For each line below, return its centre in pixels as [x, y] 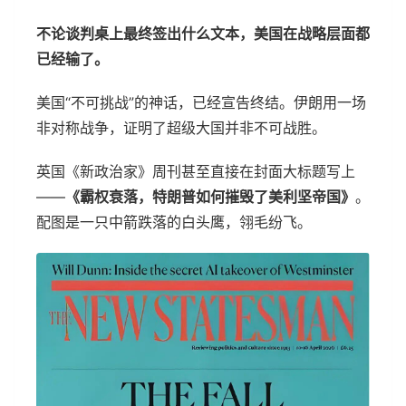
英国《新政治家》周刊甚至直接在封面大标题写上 [196, 171]
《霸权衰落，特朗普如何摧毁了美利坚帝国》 [210, 196]
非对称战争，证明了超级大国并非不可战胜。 [181, 127]
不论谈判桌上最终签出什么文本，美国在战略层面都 [203, 33]
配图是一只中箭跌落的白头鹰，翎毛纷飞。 [174, 222]
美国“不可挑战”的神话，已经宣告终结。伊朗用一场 [201, 102]
